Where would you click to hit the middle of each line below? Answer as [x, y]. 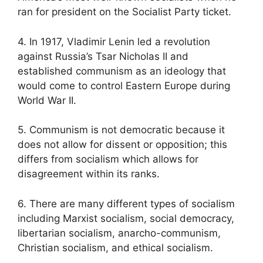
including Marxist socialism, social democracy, [126, 218]
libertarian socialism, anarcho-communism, [119, 233]
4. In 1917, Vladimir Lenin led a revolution [114, 41]
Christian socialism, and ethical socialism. [115, 247]
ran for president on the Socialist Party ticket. [124, 12]
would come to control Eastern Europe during [124, 85]
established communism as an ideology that [122, 71]
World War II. [47, 100]
